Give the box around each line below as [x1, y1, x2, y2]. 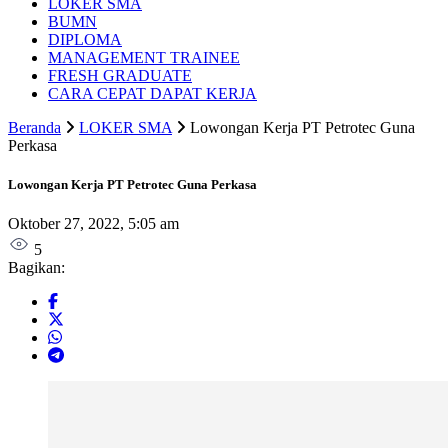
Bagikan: [8, 259, 65, 277]
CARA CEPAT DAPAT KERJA [48, 84, 257, 102]
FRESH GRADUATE [48, 66, 192, 84]
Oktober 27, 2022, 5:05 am [8, 215, 179, 233]
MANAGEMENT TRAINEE [48, 48, 240, 66]
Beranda [8, 118, 61, 136]
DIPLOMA [48, 30, 122, 48]
